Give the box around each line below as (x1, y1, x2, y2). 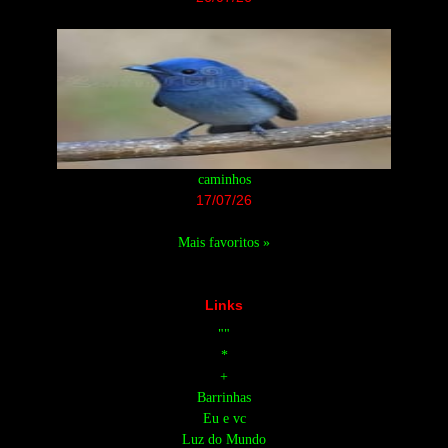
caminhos (197, 171, 251, 187)
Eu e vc (202, 410, 246, 426)
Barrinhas (197, 389, 251, 405)
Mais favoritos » (178, 234, 270, 250)
